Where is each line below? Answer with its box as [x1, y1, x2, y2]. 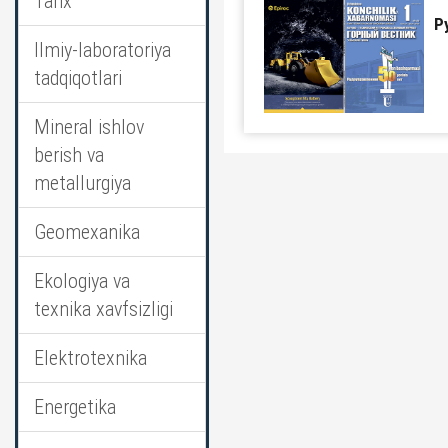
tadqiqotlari [34, 66, 122, 90]
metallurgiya [34, 171, 131, 195]
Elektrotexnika [34, 346, 147, 370]
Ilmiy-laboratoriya [34, 38, 171, 62]
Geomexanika [34, 220, 140, 244]
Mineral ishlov [34, 115, 144, 139]
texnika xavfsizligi [34, 297, 173, 321]
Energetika [34, 395, 116, 419]
